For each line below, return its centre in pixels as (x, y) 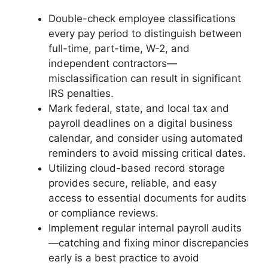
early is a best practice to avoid (124, 258)
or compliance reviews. (103, 213)
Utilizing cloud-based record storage (137, 168)
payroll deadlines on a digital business (141, 124)
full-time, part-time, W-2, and (119, 49)
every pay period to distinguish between (145, 34)
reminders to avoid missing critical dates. (147, 153)
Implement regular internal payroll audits (145, 228)
